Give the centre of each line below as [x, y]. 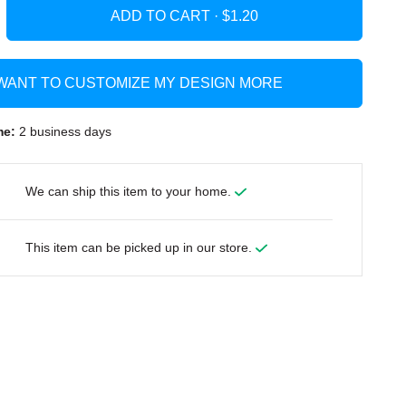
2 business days [63, 131]
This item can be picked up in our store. [141, 247]
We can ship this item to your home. [130, 191]
